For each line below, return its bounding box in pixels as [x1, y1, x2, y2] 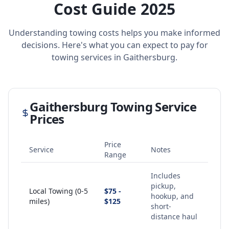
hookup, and [151, 191, 194, 201]
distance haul [151, 212, 197, 221]
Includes [151, 171, 180, 180]
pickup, [151, 181, 176, 191]
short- [151, 201, 171, 211]
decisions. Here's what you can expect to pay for [21, 39, 208, 51]
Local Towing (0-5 [29, 186, 88, 196]
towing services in [52, 52, 123, 63]
